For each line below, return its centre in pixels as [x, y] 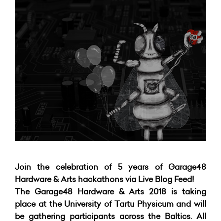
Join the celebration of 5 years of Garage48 [110, 167]
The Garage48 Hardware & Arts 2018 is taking [110, 191]
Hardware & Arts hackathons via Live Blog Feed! [104, 179]
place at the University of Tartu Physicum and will [110, 204]
